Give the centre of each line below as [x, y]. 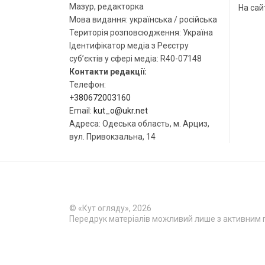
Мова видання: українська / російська [143, 20]
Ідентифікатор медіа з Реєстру [129, 46]
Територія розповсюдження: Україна [141, 33]
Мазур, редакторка [106, 7]
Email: [81, 111]
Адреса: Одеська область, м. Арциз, [139, 124]
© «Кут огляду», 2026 [110, 208]
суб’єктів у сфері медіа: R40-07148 [135, 59]
